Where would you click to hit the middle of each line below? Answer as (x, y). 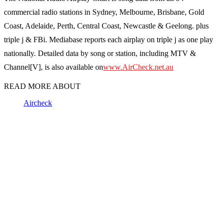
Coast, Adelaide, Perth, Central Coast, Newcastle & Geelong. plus (106, 26)
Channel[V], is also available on (54, 67)
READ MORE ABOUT (42, 86)
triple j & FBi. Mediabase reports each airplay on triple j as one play (109, 40)
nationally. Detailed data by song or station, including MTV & (100, 54)
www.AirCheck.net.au (138, 67)
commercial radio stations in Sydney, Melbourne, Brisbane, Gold (104, 12)
